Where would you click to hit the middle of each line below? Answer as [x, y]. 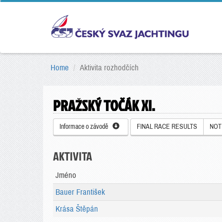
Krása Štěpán [77, 209]
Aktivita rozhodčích [109, 68]
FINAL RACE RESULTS [167, 127]
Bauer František [80, 192]
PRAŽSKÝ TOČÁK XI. [104, 106]
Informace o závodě [86, 127]
